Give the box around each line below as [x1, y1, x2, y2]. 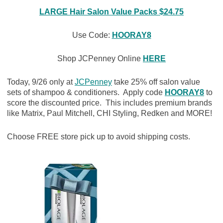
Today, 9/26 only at [6, 78, 75, 87]
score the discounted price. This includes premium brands [6, 99, 212, 108]
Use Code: [72, 31, 112, 40]
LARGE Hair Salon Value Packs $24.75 [39, 7, 184, 16]
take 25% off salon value [111, 78, 200, 87]
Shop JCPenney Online [57, 54, 143, 63]
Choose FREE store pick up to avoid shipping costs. [6, 132, 190, 141]
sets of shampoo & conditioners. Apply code [6, 88, 165, 97]
